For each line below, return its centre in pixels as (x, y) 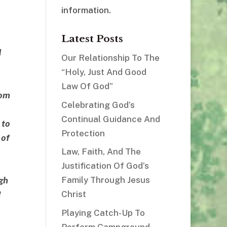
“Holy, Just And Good (104, 72)
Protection (83, 133)
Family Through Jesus (105, 180)
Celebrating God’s (98, 105)
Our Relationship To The (110, 58)
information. (86, 10)
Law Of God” (87, 86)
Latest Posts (92, 39)
